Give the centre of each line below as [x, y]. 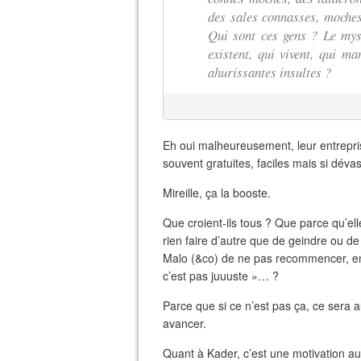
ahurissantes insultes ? [270, 72]
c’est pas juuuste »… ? [221, 276]
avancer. [185, 323]
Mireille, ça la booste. [217, 193]
